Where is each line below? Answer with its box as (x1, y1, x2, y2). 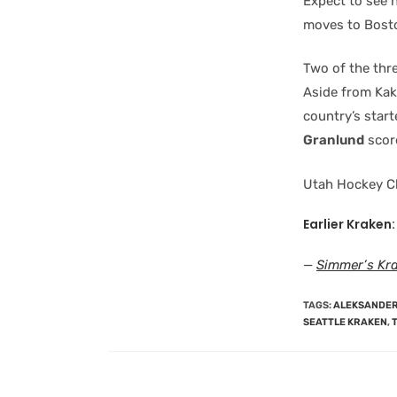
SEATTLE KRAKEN (303, 316, 387, 328)
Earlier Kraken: (303, 215, 395, 233)
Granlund (303, 132, 364, 148)
